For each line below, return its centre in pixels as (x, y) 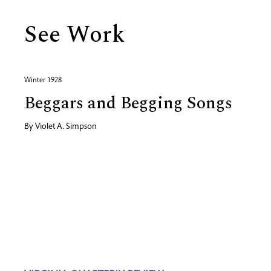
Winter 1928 (43, 80)
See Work (74, 35)
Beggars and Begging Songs (128, 103)
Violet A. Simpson (66, 127)
